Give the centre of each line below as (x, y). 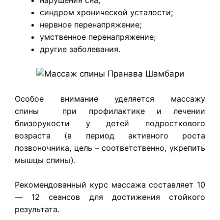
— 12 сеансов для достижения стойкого (110, 197)
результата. (37, 209)
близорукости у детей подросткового (110, 123)
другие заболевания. (80, 49)
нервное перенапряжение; (91, 24)
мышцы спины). (45, 160)
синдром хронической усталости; (106, 12)
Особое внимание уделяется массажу (110, 98)
